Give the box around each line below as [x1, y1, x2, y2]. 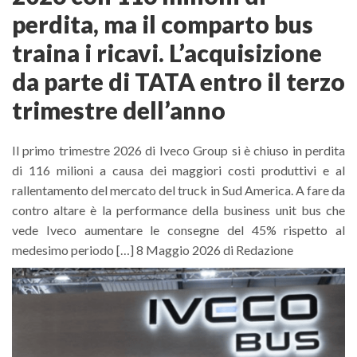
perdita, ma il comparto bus [12, 10, 313, 38]
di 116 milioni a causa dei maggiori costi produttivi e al [12, 163, 345, 178]
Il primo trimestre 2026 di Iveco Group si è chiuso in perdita [12, 143, 345, 158]
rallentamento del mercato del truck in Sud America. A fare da [12, 182, 345, 198]
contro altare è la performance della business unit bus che [12, 202, 345, 218]
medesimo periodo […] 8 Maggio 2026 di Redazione [12, 242, 293, 257]
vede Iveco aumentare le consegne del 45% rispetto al [12, 222, 345, 237]
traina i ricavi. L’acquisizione [12, 38, 322, 67]
